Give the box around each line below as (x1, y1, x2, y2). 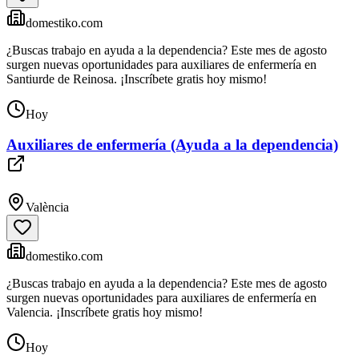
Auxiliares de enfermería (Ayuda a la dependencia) (6, 136, 338, 154)
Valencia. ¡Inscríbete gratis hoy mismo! (6, 305, 203, 320)
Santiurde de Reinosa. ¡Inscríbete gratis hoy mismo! (6, 71, 267, 86)
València (26, 200, 69, 215)
